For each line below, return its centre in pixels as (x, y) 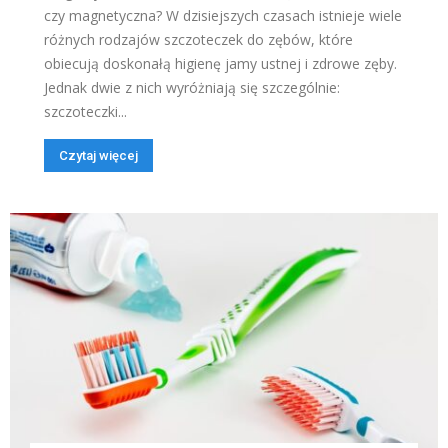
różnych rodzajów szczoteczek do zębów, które (198, 40)
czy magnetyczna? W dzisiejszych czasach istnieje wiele (223, 16)
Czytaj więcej (98, 156)
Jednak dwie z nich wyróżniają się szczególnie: (192, 88)
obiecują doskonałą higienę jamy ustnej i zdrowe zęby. (220, 64)
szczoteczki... (85, 112)
